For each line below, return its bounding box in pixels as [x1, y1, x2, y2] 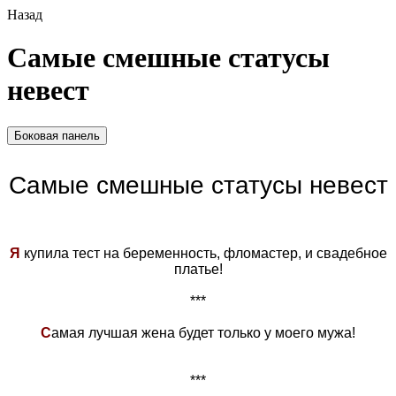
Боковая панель [14, 128, 100, 142]
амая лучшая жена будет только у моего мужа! [51, 324, 355, 340]
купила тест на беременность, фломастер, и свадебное [19, 245, 387, 261]
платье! [173, 261, 223, 277]
